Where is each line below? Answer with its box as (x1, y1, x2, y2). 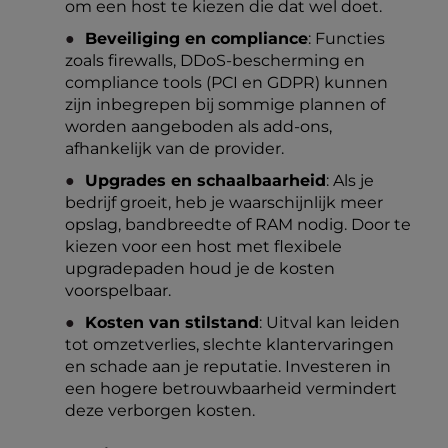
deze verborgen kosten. (65, 401, 255, 420)
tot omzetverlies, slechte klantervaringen (65, 335, 394, 354)
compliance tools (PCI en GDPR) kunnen (65, 73, 388, 92)
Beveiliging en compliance (85, 29, 308, 48)
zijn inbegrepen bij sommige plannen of (65, 95, 385, 114)
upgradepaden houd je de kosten (65, 259, 335, 278)
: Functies (308, 29, 385, 48)
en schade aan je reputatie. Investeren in (65, 357, 391, 376)
